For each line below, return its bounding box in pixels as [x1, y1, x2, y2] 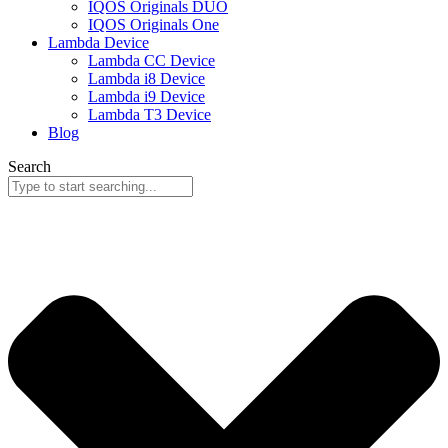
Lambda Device [48, 34, 149, 52]
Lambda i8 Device [88, 70, 205, 88]
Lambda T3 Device [88, 106, 211, 124]
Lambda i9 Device [88, 88, 205, 106]
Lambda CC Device [88, 52, 215, 70]
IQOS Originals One [88, 16, 219, 34]
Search [8, 158, 51, 176]
